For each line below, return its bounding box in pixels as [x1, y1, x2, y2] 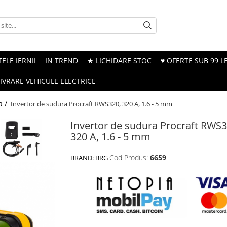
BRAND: [70, 153, 95, 162]
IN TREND [45, 56, 78, 65]
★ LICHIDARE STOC [87, 56, 152, 65]
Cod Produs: [109, 153, 148, 162]
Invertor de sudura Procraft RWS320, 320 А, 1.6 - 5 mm [11, 99, 172, 108]
